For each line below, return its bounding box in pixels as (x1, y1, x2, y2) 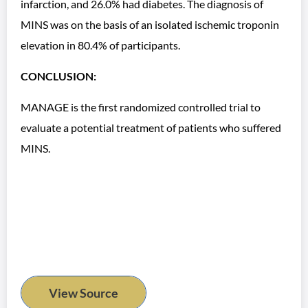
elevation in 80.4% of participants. (21, 38, 180, 52)
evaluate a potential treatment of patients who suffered (21, 121, 281, 134)
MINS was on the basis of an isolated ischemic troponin (21, 18, 279, 31)
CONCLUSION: (21, 69, 96, 82)
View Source (49, 285, 118, 300)
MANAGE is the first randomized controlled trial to (21, 100, 261, 113)
